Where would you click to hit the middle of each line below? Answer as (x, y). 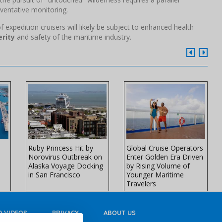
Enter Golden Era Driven (165, 157)
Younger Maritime (155, 175)
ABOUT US (119, 213)
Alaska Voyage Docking (65, 166)
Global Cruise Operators (165, 148)
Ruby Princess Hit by (60, 148)
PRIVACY (65, 213)
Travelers (141, 184)
